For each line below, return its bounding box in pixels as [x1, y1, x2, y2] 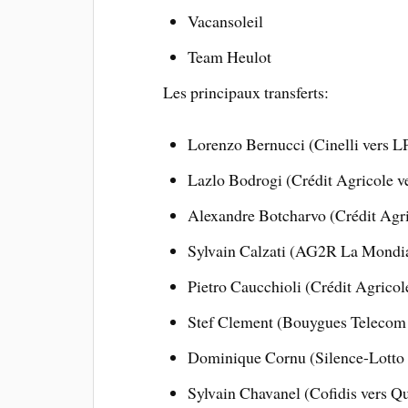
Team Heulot [187, 46, 271, 68]
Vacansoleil [187, 10, 263, 33]
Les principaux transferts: [163, 81, 330, 104]
